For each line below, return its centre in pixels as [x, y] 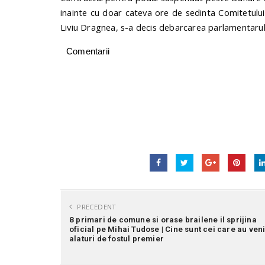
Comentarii [88, 51]
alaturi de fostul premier [117, 239]
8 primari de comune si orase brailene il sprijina [163, 220]
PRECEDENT [96, 207]
